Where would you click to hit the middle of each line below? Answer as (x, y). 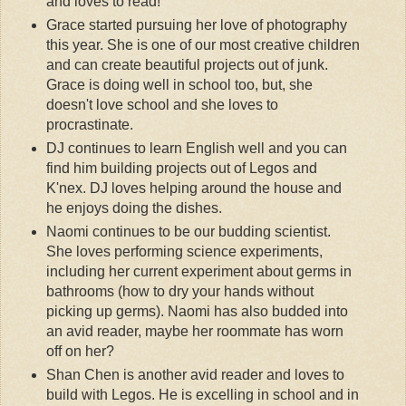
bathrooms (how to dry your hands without (179, 292)
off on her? (80, 352)
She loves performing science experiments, (184, 252)
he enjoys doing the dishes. (134, 208)
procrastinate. (91, 125)
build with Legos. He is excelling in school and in (202, 395)
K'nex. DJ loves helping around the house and (193, 188)
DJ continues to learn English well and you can (196, 149)
